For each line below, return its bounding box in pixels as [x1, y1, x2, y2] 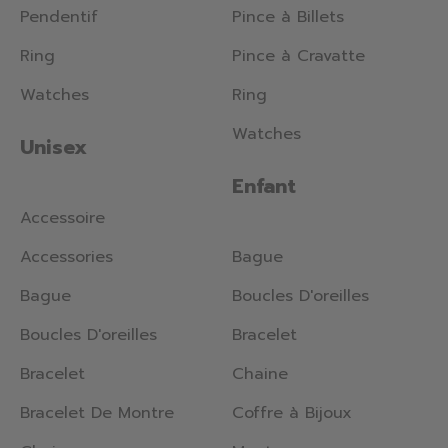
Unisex [20, 132, 87, 163]
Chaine [232, 362, 288, 387]
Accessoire [20, 206, 105, 231]
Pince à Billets [232, 5, 344, 30]
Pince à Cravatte [232, 44, 365, 69]
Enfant [232, 171, 296, 202]
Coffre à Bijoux [232, 401, 352, 426]
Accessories [20, 245, 113, 270]
